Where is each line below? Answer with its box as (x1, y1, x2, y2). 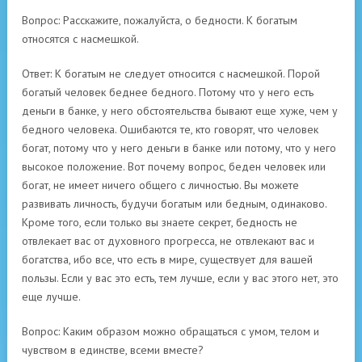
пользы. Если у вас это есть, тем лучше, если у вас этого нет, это (22, 271, 339, 285)
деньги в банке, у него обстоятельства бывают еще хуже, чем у (22, 103, 338, 118)
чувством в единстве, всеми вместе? (22, 343, 204, 357)
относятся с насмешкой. (22, 32, 139, 46)
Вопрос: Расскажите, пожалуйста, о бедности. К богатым (22, 13, 297, 27)
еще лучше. (22, 289, 81, 304)
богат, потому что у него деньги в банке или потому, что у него (22, 141, 336, 155)
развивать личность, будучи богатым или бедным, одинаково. (22, 196, 326, 211)
